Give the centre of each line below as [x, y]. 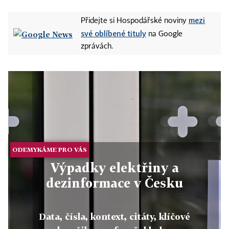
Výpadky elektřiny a [114, 167]
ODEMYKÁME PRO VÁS [50, 149]
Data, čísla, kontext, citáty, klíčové [114, 216]
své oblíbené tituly [113, 33]
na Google [164, 34]
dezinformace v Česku [114, 182]
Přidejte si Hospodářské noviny [135, 21]
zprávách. [97, 47]
